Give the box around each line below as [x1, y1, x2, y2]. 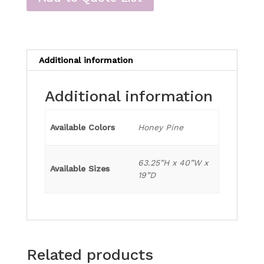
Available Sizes [50, 164, 110, 174]
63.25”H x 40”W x [138, 158, 208, 168]
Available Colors [50, 123, 115, 133]
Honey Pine [138, 123, 183, 133]
